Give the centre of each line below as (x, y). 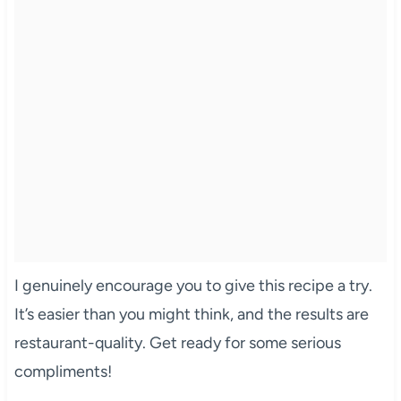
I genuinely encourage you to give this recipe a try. (193, 285)
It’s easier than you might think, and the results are (191, 314)
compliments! (63, 371)
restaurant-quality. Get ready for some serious (177, 342)
